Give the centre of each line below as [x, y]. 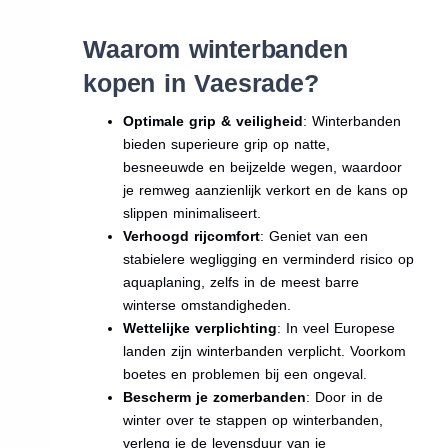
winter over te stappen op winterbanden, [253, 419]
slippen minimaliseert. [192, 212]
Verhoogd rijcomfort [192, 235]
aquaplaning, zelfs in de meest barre [241, 281]
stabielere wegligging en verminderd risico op [269, 258]
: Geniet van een [314, 235]
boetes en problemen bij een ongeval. [245, 373]
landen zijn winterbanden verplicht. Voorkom [265, 350]
